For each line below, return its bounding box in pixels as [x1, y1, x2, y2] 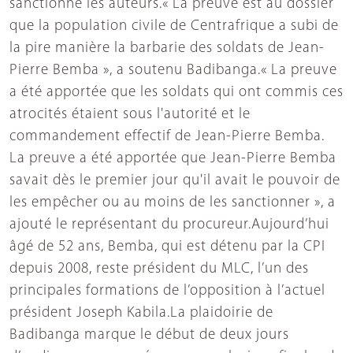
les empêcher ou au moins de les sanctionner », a [9, 195, 336, 211]
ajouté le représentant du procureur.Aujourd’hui [9, 217, 329, 233]
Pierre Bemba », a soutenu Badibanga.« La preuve [9, 63, 337, 79]
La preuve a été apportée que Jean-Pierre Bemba [9, 151, 336, 167]
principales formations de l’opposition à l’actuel [9, 284, 325, 299]
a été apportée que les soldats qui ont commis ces [9, 85, 344, 101]
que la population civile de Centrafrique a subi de [9, 19, 339, 35]
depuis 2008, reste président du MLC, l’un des [9, 262, 309, 277]
